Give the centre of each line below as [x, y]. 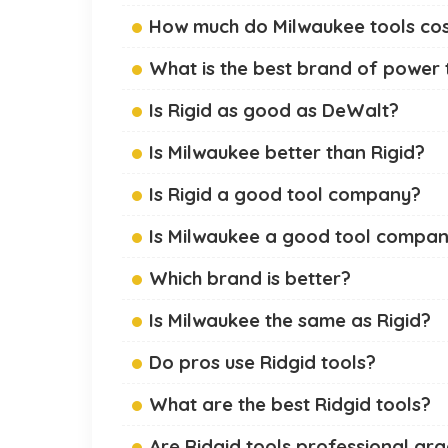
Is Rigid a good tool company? [285, 194]
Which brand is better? [250, 278]
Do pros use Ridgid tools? [262, 362]
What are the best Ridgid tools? [290, 404]
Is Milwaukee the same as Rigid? [290, 320]
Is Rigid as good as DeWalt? [274, 110]
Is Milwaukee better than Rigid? [287, 152]
